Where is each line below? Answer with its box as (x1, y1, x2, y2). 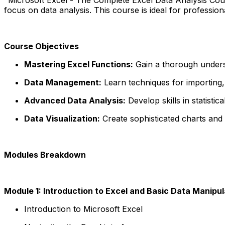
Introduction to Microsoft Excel (24, 203, 143, 214)
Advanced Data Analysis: (24, 95, 126, 105)
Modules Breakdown (4, 149, 86, 160)
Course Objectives (4, 41, 79, 51)
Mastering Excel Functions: (24, 59, 133, 69)
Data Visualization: (24, 113, 100, 124)
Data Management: (24, 77, 101, 87)
